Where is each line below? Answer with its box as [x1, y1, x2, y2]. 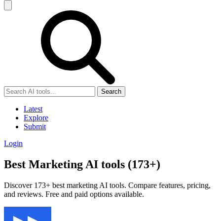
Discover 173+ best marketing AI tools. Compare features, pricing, [4, 181, 211, 189]
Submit [24, 122, 46, 131]
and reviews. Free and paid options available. [4, 189, 144, 198]
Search [101, 88, 121, 95]
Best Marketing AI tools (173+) [4, 157, 160, 171]
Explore [24, 113, 48, 122]
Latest [24, 105, 42, 113]
